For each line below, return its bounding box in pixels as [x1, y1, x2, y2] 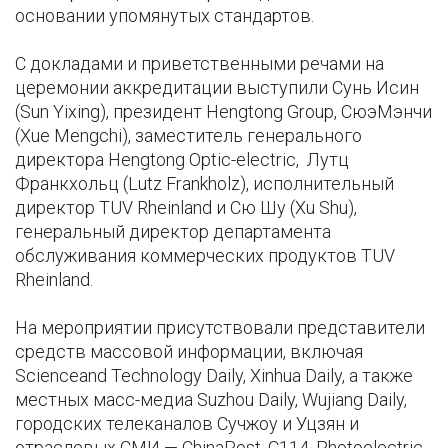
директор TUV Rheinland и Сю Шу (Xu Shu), [15, 197, 357, 219]
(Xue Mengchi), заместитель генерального [15, 125, 362, 147]
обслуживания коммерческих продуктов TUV [15, 245, 395, 267]
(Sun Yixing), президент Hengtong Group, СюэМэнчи [15, 101, 432, 123]
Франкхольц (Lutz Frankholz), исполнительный [15, 173, 394, 195]
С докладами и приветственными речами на [15, 53, 384, 75]
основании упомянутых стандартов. [15, 5, 314, 27]
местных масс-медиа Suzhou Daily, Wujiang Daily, [15, 389, 407, 411]
